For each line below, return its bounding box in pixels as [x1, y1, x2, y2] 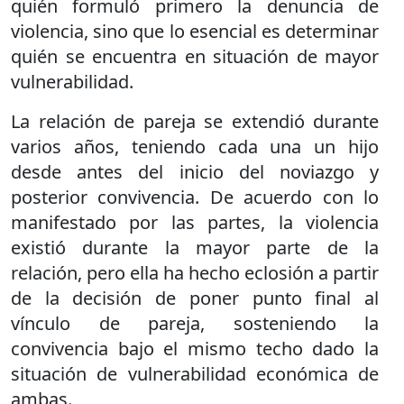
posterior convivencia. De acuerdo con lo [11, 184, 379, 209]
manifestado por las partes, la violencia [11, 209, 379, 234]
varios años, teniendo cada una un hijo [11, 133, 379, 159]
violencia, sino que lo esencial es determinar [11, 18, 379, 43]
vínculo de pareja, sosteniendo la [11, 310, 379, 335]
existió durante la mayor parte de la [11, 234, 379, 260]
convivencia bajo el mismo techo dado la [11, 335, 379, 361]
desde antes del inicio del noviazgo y [11, 159, 379, 184]
